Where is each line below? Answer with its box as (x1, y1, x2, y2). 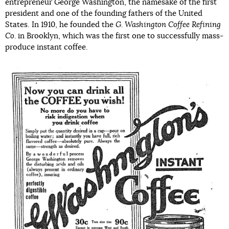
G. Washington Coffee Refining (116, 20, 221, 29)
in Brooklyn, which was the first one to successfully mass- (16, 32, 223, 40)
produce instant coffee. (5, 43, 88, 51)
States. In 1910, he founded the (5, 20, 116, 29)
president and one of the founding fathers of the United (5, 9, 202, 17)
